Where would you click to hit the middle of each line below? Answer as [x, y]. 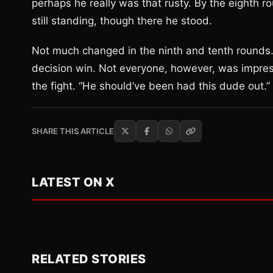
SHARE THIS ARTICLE [73, 131]
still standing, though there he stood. [122, 21]
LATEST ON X [73, 182]
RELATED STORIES [89, 259]
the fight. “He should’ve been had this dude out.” [151, 86]
